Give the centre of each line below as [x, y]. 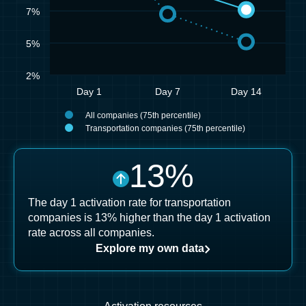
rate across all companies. [91, 233]
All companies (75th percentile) [143, 115]
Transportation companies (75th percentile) [165, 128]
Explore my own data [150, 248]
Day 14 [246, 92]
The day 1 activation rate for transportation [129, 203]
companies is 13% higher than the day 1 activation [149, 218]
